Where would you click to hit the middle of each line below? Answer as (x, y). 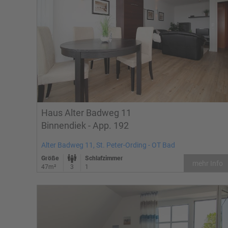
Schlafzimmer (104, 158)
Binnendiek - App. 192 (85, 125)
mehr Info (208, 163)
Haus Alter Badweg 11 (86, 113)
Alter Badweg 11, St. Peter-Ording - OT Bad (108, 145)
